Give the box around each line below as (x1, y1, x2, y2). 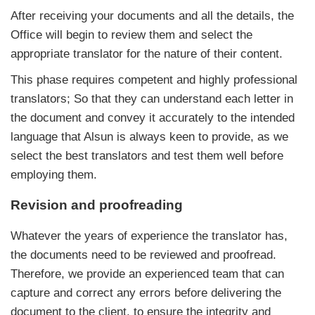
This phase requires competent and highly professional (11, 73, 297, 87)
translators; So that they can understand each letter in (11, 92, 293, 106)
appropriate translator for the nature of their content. (11, 47, 283, 61)
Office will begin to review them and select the (11, 28, 252, 42)
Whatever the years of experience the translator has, (11, 229, 288, 243)
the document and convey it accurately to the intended (11, 111, 295, 125)
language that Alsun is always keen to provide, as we (11, 130, 288, 144)
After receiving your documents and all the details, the (11, 9, 294, 23)
